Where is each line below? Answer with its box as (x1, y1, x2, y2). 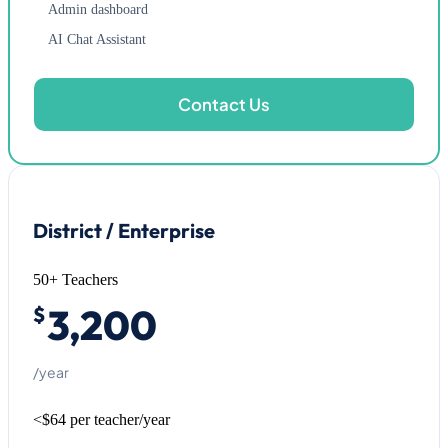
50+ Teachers (33, 271, 118, 289)
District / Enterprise (33, 218, 215, 244)
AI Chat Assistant (48, 30, 146, 47)
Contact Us (178, 94, 270, 116)
